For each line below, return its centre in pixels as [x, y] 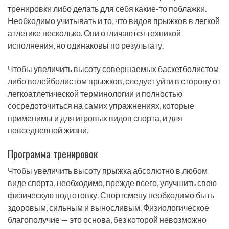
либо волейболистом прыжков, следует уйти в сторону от [114, 81]
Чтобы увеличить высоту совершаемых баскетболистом [113, 69]
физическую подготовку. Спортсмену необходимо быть [111, 195]
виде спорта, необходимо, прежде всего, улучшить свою [112, 182]
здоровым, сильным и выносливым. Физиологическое [108, 207]
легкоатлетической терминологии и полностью [95, 94]
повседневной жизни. [48, 130]
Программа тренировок [53, 154]
